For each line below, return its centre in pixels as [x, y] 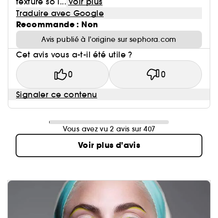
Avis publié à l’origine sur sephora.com [109, 39]
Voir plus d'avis [109, 145]
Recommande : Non [57, 25]
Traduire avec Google [60, 13]
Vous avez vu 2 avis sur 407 [109, 129]
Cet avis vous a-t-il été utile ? [74, 54]
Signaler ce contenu [57, 94]
